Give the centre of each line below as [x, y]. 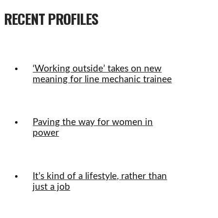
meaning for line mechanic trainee [102, 79]
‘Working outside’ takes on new [97, 69]
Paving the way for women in [93, 123]
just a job [52, 187]
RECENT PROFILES [51, 18]
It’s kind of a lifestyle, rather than [100, 176]
